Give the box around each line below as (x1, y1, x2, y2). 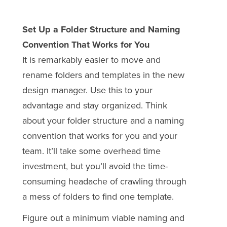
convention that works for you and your (22, 130, 177, 141)
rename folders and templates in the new (22, 69, 184, 81)
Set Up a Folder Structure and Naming (22, 23, 180, 35)
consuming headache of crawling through (22, 175, 186, 187)
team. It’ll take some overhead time (22, 145, 161, 157)
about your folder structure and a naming (22, 115, 184, 126)
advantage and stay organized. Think (22, 99, 167, 111)
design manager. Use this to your (22, 84, 153, 96)
